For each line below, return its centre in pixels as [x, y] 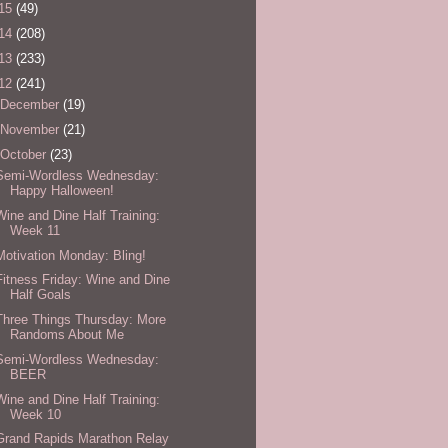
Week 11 [35, 230]
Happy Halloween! [62, 191]
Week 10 [36, 414]
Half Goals [41, 295]
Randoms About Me [67, 335]
